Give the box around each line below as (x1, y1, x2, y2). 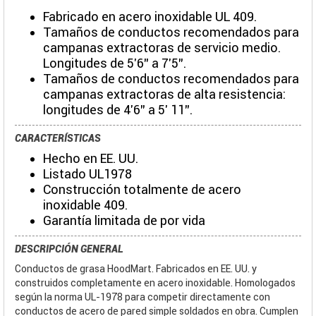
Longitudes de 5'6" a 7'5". (43, 55, 186, 71)
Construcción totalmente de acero (43, 181, 241, 197)
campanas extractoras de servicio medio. (43, 39, 281, 55)
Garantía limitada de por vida (43, 212, 205, 228)
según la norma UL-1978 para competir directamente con (15, 291, 270, 303)
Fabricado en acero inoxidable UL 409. (43, 8, 257, 24)
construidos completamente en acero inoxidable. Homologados (15, 276, 296, 288)
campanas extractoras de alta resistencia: (43, 86, 286, 102)
